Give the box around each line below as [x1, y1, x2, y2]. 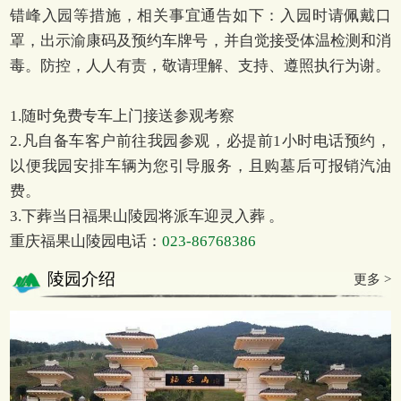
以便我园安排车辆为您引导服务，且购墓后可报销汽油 [10, 158, 391, 175]
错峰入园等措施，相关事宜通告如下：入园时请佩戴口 [10, 7, 391, 25]
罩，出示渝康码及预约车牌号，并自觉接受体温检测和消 [10, 32, 391, 50]
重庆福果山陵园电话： [10, 233, 163, 251]
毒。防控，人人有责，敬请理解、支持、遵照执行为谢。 [10, 57, 391, 75]
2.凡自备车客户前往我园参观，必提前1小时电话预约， [10, 132, 391, 150]
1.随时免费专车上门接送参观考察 [10, 107, 235, 125]
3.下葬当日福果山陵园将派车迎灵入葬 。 [10, 208, 285, 226]
